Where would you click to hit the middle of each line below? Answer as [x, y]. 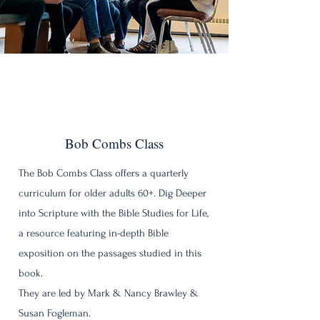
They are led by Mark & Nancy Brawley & [109, 293]
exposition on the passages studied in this [110, 253]
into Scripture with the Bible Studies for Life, [114, 213]
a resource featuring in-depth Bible [94, 233]
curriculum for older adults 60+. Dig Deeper [112, 193]
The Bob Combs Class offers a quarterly [104, 173]
